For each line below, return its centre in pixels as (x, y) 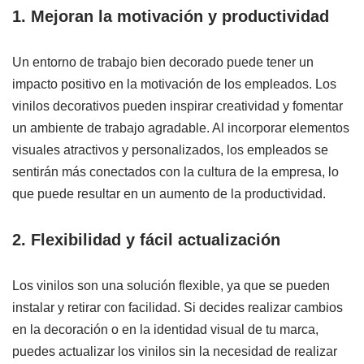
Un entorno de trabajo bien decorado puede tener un (163, 62)
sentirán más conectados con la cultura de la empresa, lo (175, 171)
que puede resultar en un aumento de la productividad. (169, 193)
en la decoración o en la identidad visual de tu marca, (165, 329)
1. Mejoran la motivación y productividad (171, 16)
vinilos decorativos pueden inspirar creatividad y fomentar (178, 106)
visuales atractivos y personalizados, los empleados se (170, 149)
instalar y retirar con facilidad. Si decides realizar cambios (178, 307)
